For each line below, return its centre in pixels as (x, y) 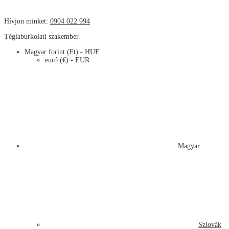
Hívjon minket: (27, 21)
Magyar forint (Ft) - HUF (62, 52)
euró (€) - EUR (67, 60)
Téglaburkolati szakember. (42, 37)
